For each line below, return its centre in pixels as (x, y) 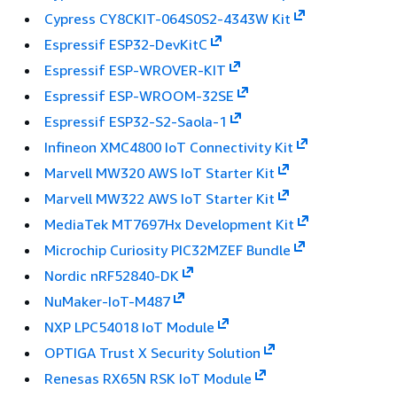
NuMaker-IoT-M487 (107, 301)
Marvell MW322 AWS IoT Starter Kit (160, 198)
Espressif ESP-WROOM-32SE (139, 95)
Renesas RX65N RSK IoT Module (148, 378)
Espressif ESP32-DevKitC (126, 44)
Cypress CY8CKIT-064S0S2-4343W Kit (167, 18)
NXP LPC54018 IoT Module (129, 327)
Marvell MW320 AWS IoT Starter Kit (160, 172)
